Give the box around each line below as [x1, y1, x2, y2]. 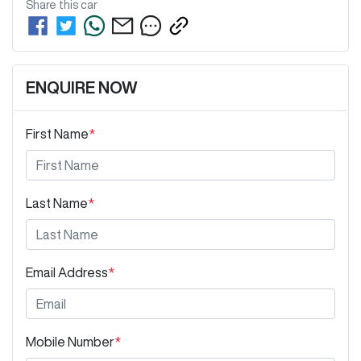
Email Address [26, 266, 108, 280]
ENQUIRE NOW [26, 79, 138, 97]
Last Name [26, 197, 88, 210]
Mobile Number [26, 335, 114, 349]
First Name [26, 127, 89, 141]
